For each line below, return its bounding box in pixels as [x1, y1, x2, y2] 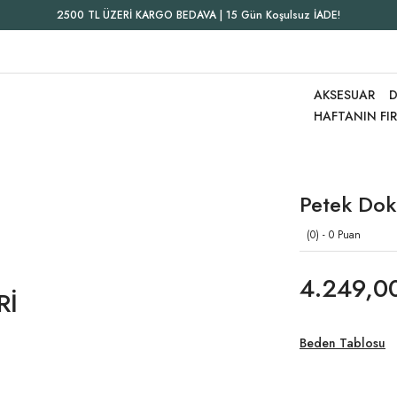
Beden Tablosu [300, 334, 385, 352]
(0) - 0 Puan [307, 227, 361, 243]
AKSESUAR [314, 86, 375, 104]
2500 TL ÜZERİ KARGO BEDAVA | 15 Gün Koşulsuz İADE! [57, 7, 340, 23]
